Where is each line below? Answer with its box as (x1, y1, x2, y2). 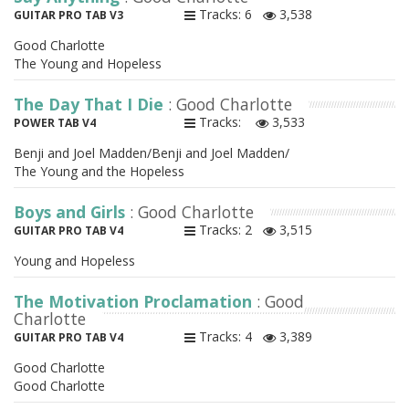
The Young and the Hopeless (14, 163, 184, 181)
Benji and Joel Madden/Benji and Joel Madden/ (14, 144, 289, 163)
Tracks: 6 (194, 5, 263, 24)
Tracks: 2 (194, 221, 263, 239)
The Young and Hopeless (14, 55, 162, 73)
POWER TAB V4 (14, 115, 96, 131)
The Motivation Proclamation (14, 290, 257, 313)
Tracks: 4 (194, 328, 263, 346)
